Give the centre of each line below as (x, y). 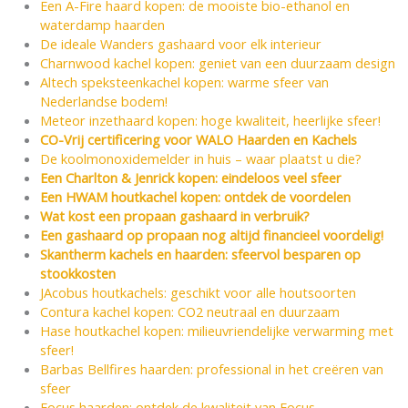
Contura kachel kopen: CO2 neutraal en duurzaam (189, 311)
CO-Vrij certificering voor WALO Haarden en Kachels (198, 139)
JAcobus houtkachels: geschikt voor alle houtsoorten (198, 292)
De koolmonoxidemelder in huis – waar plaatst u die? (200, 158)
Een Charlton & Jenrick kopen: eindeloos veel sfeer (190, 177)
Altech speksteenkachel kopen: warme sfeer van (184, 82)
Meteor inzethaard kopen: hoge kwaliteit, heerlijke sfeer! (210, 120)
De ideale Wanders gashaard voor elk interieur (180, 43)
